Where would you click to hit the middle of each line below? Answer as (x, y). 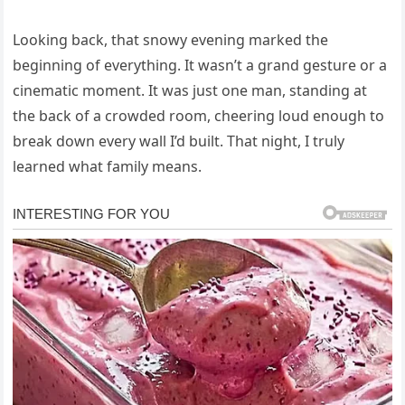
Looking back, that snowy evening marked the (171, 39)
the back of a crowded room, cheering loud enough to (199, 115)
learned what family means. (108, 166)
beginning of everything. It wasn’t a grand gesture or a (200, 65)
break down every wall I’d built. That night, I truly (179, 141)
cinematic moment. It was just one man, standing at (190, 90)
